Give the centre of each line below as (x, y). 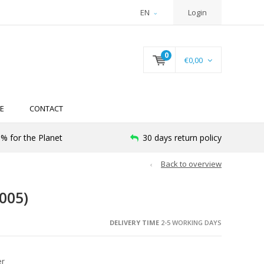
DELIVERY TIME (134, 222)
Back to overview (191, 164)
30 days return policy (182, 138)
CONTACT (46, 109)
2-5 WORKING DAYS (190, 222)
